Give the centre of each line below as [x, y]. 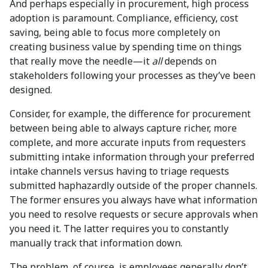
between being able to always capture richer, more [123, 128]
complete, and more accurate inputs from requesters [128, 142]
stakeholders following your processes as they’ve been [133, 75]
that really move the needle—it [81, 61]
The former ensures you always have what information [133, 200]
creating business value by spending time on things [126, 46]
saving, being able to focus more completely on [115, 32]
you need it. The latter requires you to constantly [119, 228]
